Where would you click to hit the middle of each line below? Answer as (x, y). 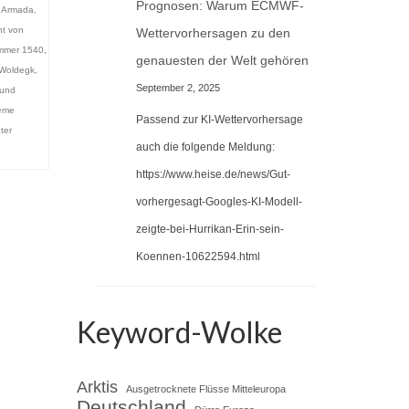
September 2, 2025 (178, 88)
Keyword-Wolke (179, 331)
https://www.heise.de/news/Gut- (213, 174)
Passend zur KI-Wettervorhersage (220, 119)
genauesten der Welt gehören (222, 61)
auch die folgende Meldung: (205, 147)
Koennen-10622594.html (198, 256)
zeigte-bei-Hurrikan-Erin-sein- (210, 229)
